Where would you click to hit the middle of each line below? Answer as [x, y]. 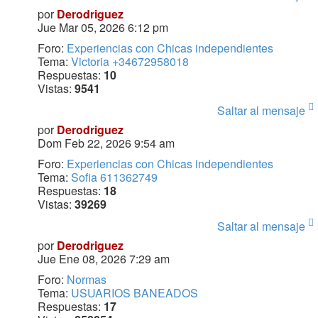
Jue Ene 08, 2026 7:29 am [103, 259]
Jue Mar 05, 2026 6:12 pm [103, 28]
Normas [86, 280]
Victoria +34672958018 [130, 62]
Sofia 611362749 [114, 177]
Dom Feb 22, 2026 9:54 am [106, 143]
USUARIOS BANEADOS [134, 293]
